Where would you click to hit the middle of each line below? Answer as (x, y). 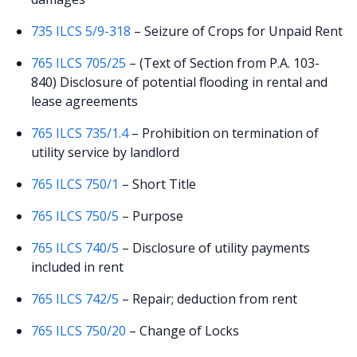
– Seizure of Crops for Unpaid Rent (237, 31)
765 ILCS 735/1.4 (80, 133)
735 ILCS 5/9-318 (81, 31)
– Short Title (158, 184)
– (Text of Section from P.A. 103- (223, 63)
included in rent (78, 267)
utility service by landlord (106, 153)
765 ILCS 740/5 (75, 248)
